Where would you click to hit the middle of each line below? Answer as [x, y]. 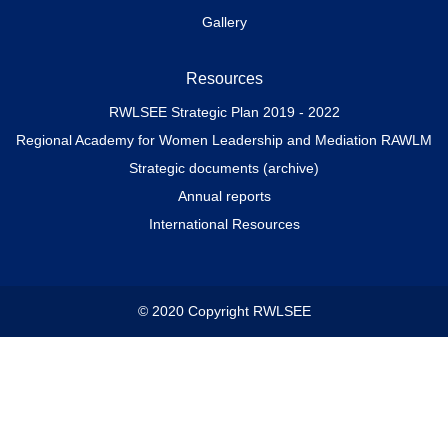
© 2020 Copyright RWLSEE [224, 310]
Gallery [224, 21]
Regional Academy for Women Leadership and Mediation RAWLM [224, 139]
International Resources [224, 223]
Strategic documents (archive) [224, 167]
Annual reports [224, 195]
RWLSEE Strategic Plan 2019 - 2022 [224, 111]
